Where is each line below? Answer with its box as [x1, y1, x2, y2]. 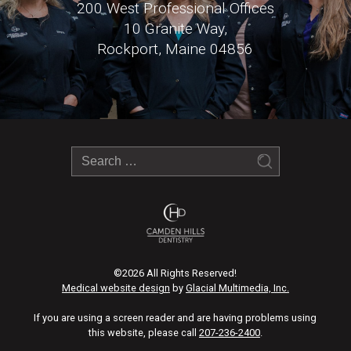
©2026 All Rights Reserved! [114, 266, 237, 279]
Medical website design [61, 281, 170, 294]
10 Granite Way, [123, 20, 227, 38]
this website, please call [88, 326, 199, 338]
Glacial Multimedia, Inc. [185, 281, 289, 294]
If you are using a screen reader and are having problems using [34, 311, 317, 324]
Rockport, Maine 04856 [97, 40, 254, 58]
